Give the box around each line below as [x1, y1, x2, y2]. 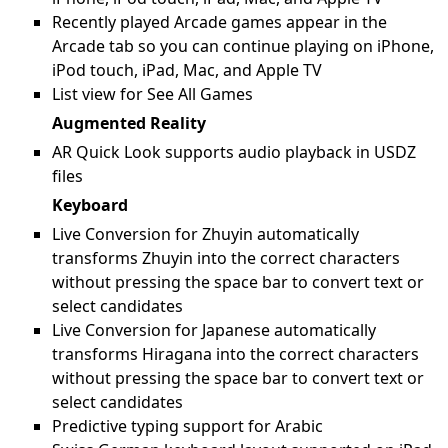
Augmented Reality [52, 112, 206, 134]
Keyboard [52, 194, 128, 216]
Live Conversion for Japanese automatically [52, 319, 376, 341]
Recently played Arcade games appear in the [52, 11, 387, 33]
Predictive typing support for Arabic [52, 415, 323, 437]
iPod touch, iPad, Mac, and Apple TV [52, 59, 322, 81]
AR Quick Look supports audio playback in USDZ [52, 141, 416, 163]
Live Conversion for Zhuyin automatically [52, 223, 359, 245]
